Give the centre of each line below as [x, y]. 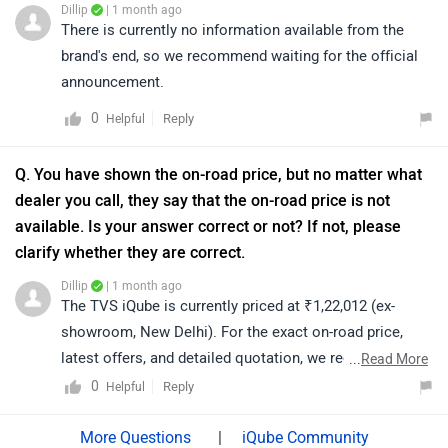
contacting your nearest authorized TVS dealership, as [241, 384]
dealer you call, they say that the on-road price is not [202, 200]
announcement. [112, 82]
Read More [394, 359]
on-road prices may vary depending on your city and [231, 410]
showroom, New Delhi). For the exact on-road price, [232, 332]
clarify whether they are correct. [130, 252]
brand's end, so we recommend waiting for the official [239, 56]
